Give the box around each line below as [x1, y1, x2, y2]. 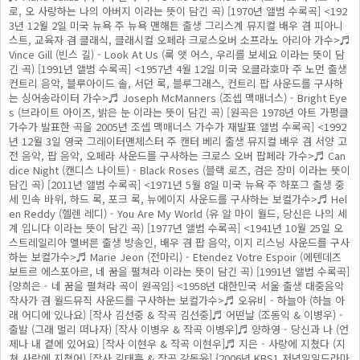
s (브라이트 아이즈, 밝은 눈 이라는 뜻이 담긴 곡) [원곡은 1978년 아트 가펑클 [9, 104, 349, 120]
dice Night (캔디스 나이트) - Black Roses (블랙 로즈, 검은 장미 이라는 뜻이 [9, 162, 350, 178]
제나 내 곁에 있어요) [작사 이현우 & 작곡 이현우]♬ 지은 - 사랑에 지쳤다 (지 [9, 336, 346, 351]
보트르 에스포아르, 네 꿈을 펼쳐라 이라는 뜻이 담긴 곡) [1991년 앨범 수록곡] [9, 264, 350, 279]
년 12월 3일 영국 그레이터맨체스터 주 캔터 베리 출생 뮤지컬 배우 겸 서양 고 [9, 133, 347, 149]
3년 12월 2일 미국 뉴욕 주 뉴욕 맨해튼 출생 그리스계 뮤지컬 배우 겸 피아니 [9, 18, 343, 33]
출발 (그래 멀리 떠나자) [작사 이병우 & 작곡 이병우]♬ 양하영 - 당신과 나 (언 [9, 321, 349, 337]
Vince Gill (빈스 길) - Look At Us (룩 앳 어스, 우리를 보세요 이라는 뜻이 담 [9, 47, 345, 62]
